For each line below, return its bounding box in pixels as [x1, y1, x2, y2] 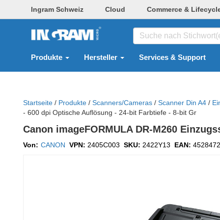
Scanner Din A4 [158, 99, 206, 107]
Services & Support [139, 54, 206, 61]
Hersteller [84, 54, 119, 61]
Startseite [23, 99, 53, 107]
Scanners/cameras [92, 99, 152, 107]
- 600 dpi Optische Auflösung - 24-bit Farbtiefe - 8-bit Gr [23, 109, 196, 116]
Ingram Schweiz [31, 5, 83, 13]
